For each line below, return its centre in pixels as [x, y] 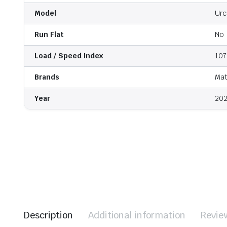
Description [48, 215]
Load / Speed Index [69, 56]
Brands [47, 77]
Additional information [137, 215]
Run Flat [49, 35]
